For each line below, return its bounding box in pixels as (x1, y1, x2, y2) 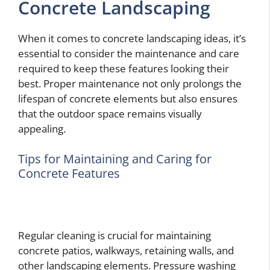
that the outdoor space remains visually (18, 107, 202, 121)
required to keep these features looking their (18, 61, 229, 76)
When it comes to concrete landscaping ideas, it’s (18, 31, 246, 46)
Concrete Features (18, 165, 120, 181)
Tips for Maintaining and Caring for (18, 150, 212, 167)
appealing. (18, 122, 66, 136)
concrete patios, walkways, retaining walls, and (18, 243, 234, 257)
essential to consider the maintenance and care (18, 46, 239, 61)
